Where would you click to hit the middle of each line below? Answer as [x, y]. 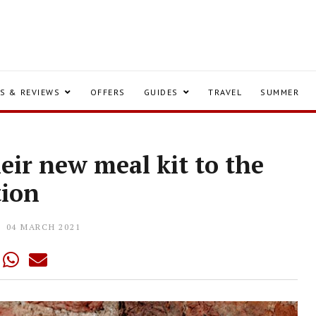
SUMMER [280, 92]
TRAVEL [225, 92]
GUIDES [161, 92]
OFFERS [108, 92]
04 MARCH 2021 [43, 227]
